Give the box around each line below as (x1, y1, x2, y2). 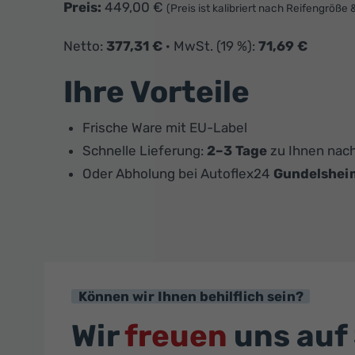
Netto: (63, 37, 106, 54)
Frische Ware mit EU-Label (82, 119, 247, 136)
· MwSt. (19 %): (162, 37, 258, 54)
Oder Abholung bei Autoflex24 (82, 165, 273, 181)
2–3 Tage (207, 142, 267, 158)
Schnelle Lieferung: (82, 142, 207, 158)
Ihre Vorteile (63, 73, 250, 110)
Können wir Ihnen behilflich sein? (78, 288, 303, 304)
